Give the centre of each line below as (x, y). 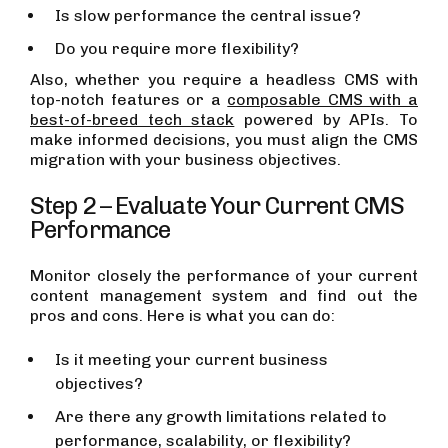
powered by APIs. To (326, 120)
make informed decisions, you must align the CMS (224, 140)
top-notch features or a (129, 100)
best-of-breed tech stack (132, 120)
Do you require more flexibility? (177, 49)
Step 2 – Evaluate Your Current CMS (217, 206)
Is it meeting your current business (191, 360)
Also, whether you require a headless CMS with (224, 80)
